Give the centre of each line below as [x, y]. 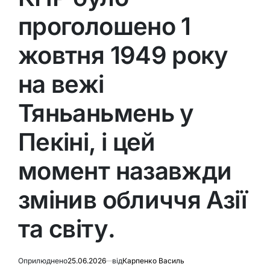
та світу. [67, 228]
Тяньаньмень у [106, 113]
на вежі [61, 84]
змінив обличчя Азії [133, 199]
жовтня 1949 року [123, 55]
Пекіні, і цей [87, 142]
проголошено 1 [105, 26]
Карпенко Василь [153, 260]
